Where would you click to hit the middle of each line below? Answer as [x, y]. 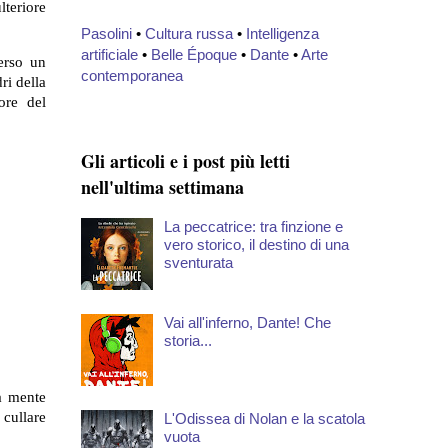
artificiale [109, 55]
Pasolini [106, 34]
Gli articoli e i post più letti [185, 161]
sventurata [198, 262]
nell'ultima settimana [162, 187]
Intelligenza [282, 34]
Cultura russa [189, 34]
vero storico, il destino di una [256, 244]
